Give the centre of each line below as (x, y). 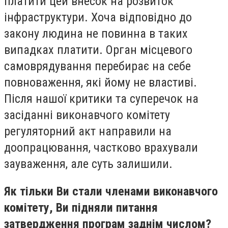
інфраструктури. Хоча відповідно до (98, 17)
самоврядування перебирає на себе (97, 66)
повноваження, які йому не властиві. (101, 82)
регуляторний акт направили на (88, 131)
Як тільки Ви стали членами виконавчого (111, 191)
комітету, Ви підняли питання (81, 207)
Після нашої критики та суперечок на (101, 98)
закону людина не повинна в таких (96, 33)
